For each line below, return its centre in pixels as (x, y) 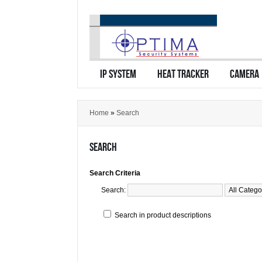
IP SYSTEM (118, 74)
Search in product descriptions (163, 215)
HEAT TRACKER (183, 74)
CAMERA (244, 74)
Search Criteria (115, 173)
